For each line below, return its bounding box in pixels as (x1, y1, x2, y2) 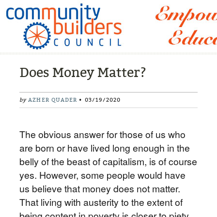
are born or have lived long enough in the (19, 141, 190, 155)
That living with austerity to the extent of (19, 195, 183, 209)
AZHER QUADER (28, 97, 77, 103)
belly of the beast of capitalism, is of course (19, 155, 197, 168)
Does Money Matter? (19, 65, 146, 80)
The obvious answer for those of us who (19, 127, 186, 141)
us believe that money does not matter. (19, 182, 180, 195)
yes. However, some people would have (19, 168, 186, 182)
